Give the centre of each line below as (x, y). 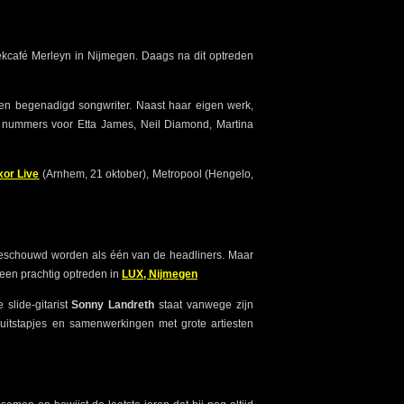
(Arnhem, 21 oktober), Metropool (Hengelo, (147, 174)
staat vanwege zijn (204, 305)
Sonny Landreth (113, 305)
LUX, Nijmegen (160, 275)
